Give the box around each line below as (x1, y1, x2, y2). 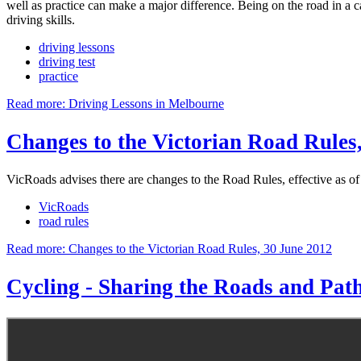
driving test (39, 55, 95, 69)
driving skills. (6, 13, 75, 27)
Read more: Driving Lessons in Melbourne (6, 97, 224, 111)
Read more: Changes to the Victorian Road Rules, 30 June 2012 (6, 242, 332, 256)
